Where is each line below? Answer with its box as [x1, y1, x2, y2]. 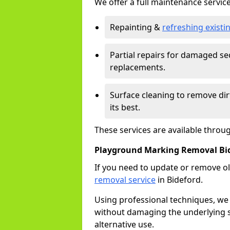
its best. [110, 102, 140, 113]
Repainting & [110, 22, 162, 33]
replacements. [110, 62, 165, 73]
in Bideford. [156, 174, 203, 185]
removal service [94, 174, 156, 185]
